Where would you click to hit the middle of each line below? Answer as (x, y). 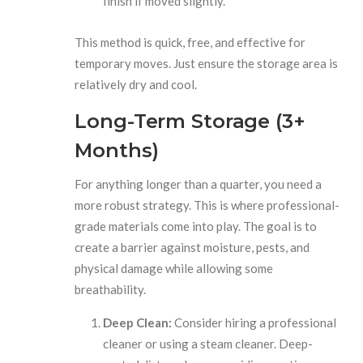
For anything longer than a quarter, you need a (199, 184)
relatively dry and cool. (136, 84)
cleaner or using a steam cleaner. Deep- (208, 343)
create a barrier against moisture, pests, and (192, 247)
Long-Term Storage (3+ (190, 121)
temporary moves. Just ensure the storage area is (207, 63)
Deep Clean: (138, 322)
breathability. (111, 289)
